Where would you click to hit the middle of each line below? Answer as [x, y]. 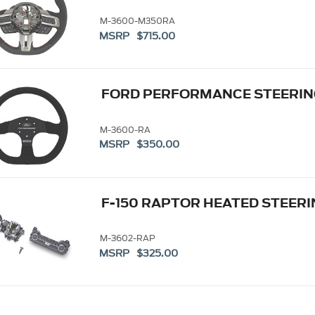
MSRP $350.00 [140, 145]
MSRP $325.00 [139, 253]
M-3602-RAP [127, 238]
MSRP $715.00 [137, 36]
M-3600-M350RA [137, 21]
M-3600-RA [125, 129]
